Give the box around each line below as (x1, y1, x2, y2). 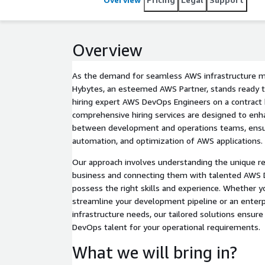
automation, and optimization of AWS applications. (72, 135, 263, 146)
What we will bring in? (72, 243, 237, 262)
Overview (72, 40, 143, 60)
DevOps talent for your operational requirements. (72, 222, 260, 232)
